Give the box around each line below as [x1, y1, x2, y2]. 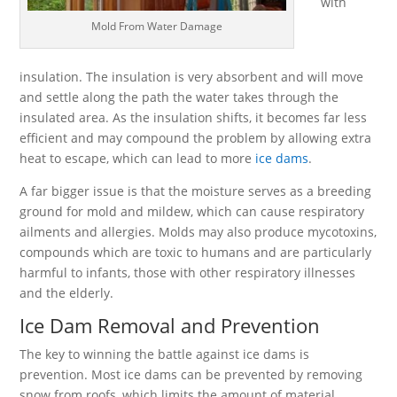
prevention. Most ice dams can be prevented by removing [19, 366, 363, 383]
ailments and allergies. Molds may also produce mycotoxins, [19, 223, 378, 240]
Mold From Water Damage [91, 19, 223, 34]
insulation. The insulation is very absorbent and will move [19, 68, 364, 85]
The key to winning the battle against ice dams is [19, 346, 310, 362]
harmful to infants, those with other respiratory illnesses [19, 264, 356, 281]
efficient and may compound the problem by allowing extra [19, 129, 372, 146]
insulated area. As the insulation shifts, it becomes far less [19, 109, 368, 126]
